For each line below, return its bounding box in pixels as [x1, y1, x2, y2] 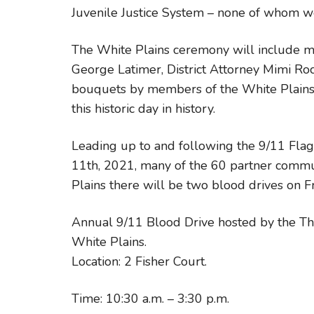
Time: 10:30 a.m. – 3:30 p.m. [71, 290, 229, 307]
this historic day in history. [71, 100, 215, 117]
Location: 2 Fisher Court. [71, 253, 207, 270]
